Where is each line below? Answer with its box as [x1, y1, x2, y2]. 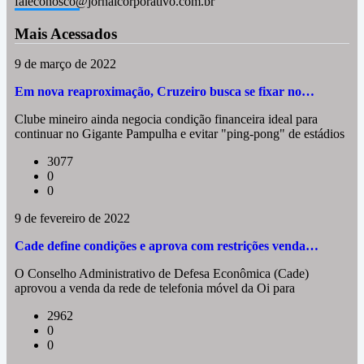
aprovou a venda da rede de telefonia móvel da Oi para [15, 281, 295, 295]
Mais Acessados [15, 25, 117, 42]
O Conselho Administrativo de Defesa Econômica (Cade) [15, 266, 309, 280]
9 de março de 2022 [15, 57, 116, 71]
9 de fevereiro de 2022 [15, 211, 130, 225]
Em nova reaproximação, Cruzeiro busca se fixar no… [15, 84, 314, 98]
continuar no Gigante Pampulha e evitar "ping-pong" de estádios [15, 127, 344, 141]
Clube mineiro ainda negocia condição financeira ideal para [15, 112, 318, 126]
